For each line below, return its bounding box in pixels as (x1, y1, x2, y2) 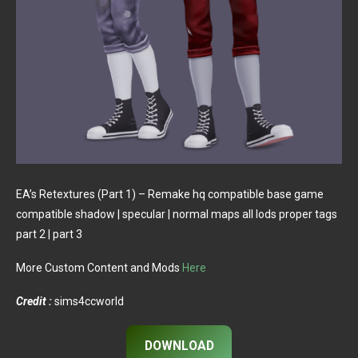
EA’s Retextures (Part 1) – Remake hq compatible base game (16, 187, 324, 201)
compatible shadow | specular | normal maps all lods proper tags (16, 207, 337, 221)
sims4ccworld (52, 294, 124, 308)
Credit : (16, 294, 52, 308)
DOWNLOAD (144, 338, 214, 354)
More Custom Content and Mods (16, 261, 182, 274)
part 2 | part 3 (16, 227, 82, 241)
